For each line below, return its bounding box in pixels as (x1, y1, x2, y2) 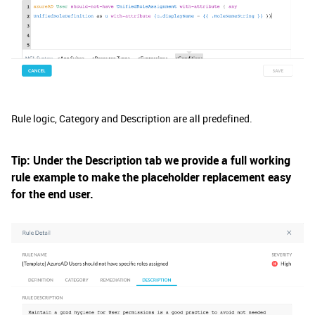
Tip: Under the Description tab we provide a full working (11, 153, 290, 169)
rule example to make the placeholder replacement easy (11, 169, 291, 186)
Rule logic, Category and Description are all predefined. (11, 112, 252, 126)
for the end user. (11, 186, 94, 202)
